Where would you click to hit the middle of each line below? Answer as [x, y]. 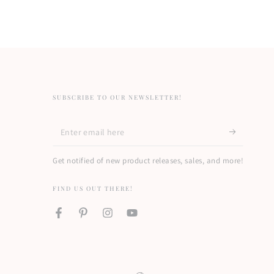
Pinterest [100, 219]
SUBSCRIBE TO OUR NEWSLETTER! [118, 97]
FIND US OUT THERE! [93, 188]
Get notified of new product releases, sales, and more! [148, 160]
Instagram [127, 219]
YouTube [148, 219]
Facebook [77, 219]
